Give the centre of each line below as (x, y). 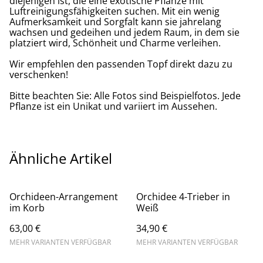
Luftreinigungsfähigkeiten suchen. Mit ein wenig (114, 11)
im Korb (27, 208)
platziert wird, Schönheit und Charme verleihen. (115, 43)
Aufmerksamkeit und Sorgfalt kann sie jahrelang (115, 22)
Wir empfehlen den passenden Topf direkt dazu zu (121, 64)
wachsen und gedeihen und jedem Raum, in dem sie (124, 33)
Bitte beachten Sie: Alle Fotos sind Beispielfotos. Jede (125, 96)
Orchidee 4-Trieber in (183, 197)
